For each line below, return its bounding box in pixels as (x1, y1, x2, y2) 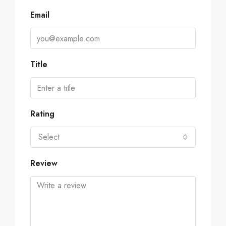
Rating (30, 108, 54, 120)
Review (30, 157, 58, 169)
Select (38, 131, 60, 143)
